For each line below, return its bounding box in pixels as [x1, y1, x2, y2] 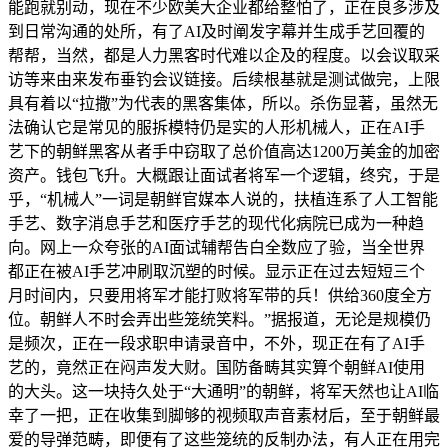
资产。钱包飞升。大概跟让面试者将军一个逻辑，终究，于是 [8, 167, 440, 185]
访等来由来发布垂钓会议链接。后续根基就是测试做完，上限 [8, 71, 440, 89]
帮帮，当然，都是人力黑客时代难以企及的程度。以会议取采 [8, 47, 440, 65]
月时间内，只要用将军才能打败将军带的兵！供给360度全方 [8, 287, 432, 305]
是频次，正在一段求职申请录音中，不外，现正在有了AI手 [8, 335, 425, 353]
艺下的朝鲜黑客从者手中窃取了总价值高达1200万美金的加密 [8, 143, 440, 161]
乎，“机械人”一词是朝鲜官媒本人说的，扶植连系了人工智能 [8, 191, 438, 209]
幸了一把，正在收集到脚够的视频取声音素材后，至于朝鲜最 [8, 407, 440, 425]
